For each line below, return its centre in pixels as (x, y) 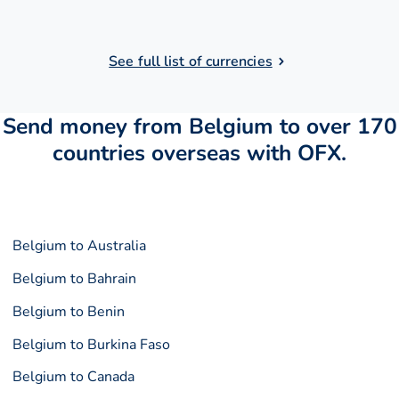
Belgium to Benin (69, 311)
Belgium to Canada (74, 377)
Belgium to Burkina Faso (92, 344)
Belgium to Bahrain (75, 279)
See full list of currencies (191, 62)
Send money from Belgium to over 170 (199, 127)
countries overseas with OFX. (199, 154)
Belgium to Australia (80, 246)
